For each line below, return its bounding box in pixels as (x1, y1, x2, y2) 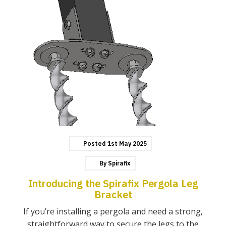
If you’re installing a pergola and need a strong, (23, 205, 203, 217)
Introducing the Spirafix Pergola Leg (28, 176, 198, 190)
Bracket (94, 187, 132, 201)
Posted (83, 139, 106, 147)
